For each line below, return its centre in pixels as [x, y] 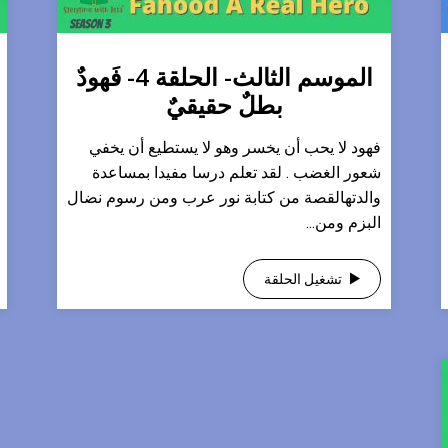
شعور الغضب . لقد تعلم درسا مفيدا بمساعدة [236, 172]
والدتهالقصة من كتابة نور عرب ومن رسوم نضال [224, 197]
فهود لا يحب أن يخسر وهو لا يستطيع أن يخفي [235, 147]
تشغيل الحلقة [303, 279]
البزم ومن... [343, 222]
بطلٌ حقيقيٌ [224, 104]
